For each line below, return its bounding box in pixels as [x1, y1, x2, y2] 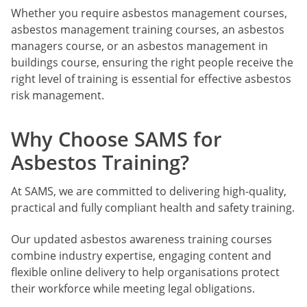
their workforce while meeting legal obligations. [11, 281, 255, 297]
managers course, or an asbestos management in [11, 38, 268, 53]
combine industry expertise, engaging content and [11, 248, 271, 264]
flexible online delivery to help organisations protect [11, 265, 280, 280]
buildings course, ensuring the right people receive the [11, 54, 293, 70]
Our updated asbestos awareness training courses [11, 232, 272, 247]
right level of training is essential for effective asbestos [11, 71, 291, 86]
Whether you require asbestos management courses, [11, 5, 287, 21]
